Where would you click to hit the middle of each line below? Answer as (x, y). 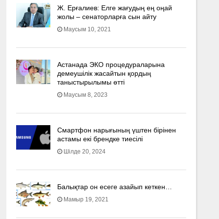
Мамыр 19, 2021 (86, 199)
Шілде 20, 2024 (84, 152)
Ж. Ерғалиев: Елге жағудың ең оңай (114, 8)
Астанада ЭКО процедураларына (111, 65)
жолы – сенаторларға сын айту (107, 17)
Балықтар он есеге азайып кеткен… (114, 187)
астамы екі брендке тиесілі (100, 139)
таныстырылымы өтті (91, 82)
